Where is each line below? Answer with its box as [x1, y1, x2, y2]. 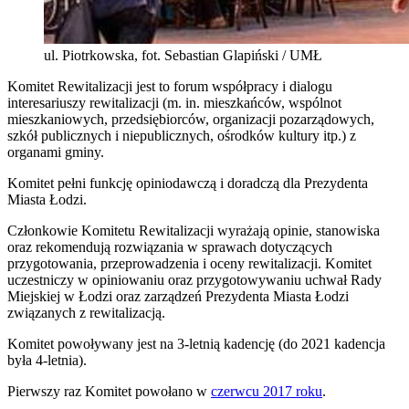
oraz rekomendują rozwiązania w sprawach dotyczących [7, 238, 332, 255]
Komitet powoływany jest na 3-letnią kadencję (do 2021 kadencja [7, 335, 385, 351]
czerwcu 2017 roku [211, 383, 322, 399]
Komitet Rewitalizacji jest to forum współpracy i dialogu [7, 78, 332, 94]
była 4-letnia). [7, 351, 87, 368]
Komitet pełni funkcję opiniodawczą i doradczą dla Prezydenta [7, 174, 368, 191]
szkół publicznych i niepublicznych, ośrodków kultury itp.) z [7, 127, 356, 143]
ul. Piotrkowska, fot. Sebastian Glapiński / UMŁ [44, 47, 322, 63]
